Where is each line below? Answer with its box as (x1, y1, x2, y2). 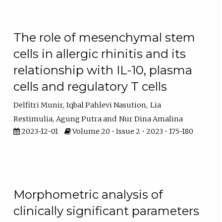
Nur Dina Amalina (118, 114, 183, 124)
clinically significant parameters (13, 203, 200, 218)
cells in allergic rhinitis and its (13, 46, 186, 61)
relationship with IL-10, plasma (13, 62, 193, 77)
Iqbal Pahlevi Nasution (66, 101, 147, 110)
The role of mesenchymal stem (13, 30, 196, 45)
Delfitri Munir (13, 101, 63, 110)
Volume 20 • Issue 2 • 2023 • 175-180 (71, 127, 194, 136)
